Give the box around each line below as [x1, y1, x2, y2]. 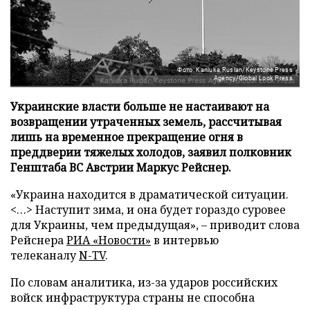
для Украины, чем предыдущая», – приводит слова [10, 217, 300, 232]
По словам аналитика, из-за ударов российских [10, 274, 277, 290]
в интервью [151, 232, 219, 248]
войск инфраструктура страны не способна [10, 289, 255, 305]
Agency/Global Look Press [213, 74, 293, 82]
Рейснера [10, 232, 66, 248]
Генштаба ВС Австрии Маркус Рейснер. [10, 159, 231, 175]
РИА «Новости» [66, 232, 151, 248]
